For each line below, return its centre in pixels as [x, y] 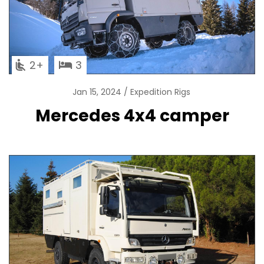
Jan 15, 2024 [98, 92]
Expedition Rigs [160, 92]
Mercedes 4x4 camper [132, 116]
